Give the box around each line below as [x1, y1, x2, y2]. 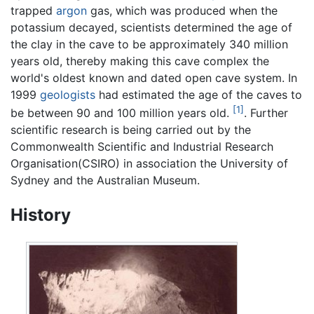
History [11, 204, 71, 225]
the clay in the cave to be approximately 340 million [11, 36, 288, 51]
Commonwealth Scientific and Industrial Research [11, 139, 273, 153]
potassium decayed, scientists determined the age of [11, 20, 292, 34]
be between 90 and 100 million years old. [11, 105, 233, 120]
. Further [244, 105, 288, 120]
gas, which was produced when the [87, 3, 278, 18]
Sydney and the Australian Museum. [11, 172, 200, 187]
